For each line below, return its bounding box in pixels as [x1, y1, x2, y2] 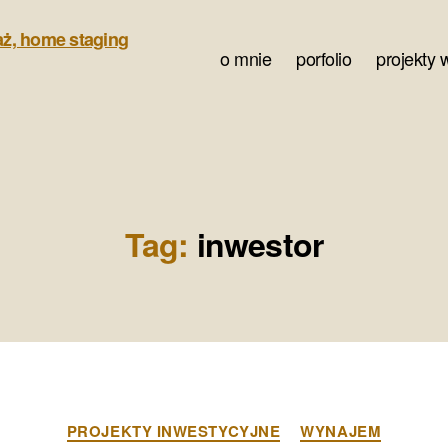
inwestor [196, 221, 323, 267]
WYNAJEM [300, 420, 382, 442]
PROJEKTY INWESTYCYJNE [66, 420, 281, 442]
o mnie [220, 45, 272, 71]
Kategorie [223, 409, 298, 435]
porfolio [296, 45, 352, 71]
